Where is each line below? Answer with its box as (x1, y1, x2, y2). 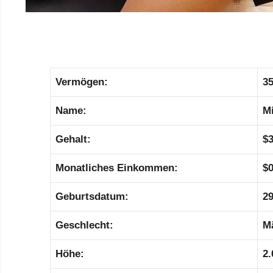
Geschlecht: (55, 219, 113, 232)
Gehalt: (55, 133, 91, 146)
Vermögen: (55, 76, 108, 88)
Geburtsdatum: (55, 191, 129, 203)
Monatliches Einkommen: (55, 162, 178, 174)
